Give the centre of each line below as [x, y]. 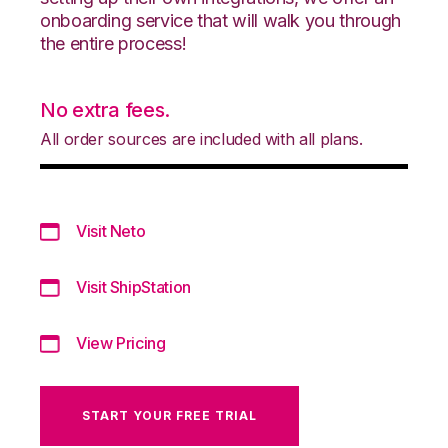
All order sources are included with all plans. [201, 138]
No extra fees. [105, 109]
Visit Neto [111, 230]
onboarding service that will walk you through [220, 20]
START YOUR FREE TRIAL [169, 415]
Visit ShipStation [133, 286]
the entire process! [113, 43]
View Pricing [121, 342]
